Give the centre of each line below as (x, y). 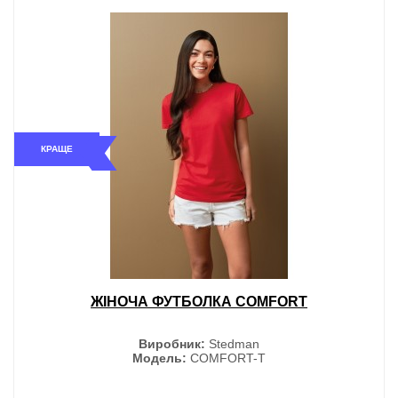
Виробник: (172, 343)
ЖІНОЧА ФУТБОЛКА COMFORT (199, 301)
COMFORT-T (226, 358)
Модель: (159, 358)
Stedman (232, 343)
